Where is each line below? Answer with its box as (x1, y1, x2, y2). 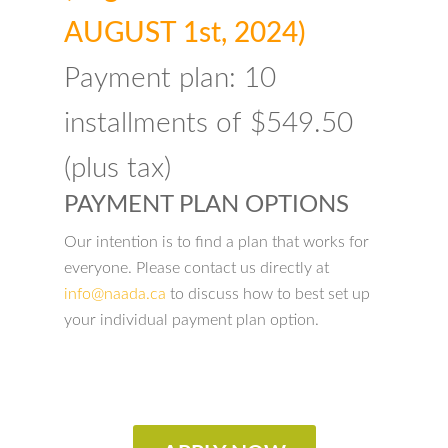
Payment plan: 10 (64, 64, 276, 93)
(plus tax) (64, 154, 171, 183)
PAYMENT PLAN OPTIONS (64, 193, 349, 218)
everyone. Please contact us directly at (64, 260, 329, 277)
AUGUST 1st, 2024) (64, 19, 306, 48)
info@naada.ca (64, 286, 166, 303)
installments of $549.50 (64, 109, 353, 138)
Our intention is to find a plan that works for (64, 234, 369, 251)
